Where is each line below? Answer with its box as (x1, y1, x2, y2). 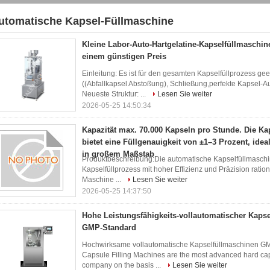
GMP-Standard (82, 223, 136, 232)
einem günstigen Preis (82, 52, 166, 61)
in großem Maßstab (82, 149, 154, 159)
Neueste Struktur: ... (82, 90, 148, 98)
